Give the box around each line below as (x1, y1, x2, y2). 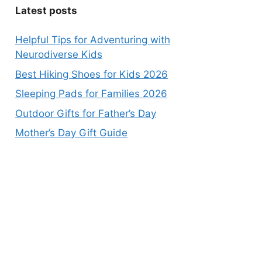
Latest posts (15, 4, 77, 16)
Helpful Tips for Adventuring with (15, 34, 170, 46)
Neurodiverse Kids (15, 49, 102, 60)
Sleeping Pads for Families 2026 (15, 88, 167, 99)
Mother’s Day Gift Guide (15, 127, 127, 139)
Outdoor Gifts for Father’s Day (15, 107, 156, 119)
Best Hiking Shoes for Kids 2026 (15, 68, 168, 80)
